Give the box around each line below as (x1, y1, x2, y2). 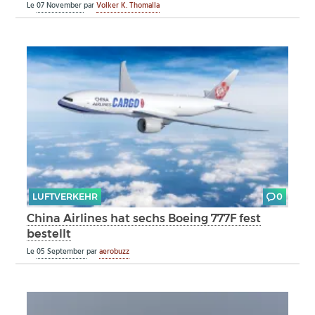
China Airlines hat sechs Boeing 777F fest (27, 210, 262, 225)
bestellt (27, 226, 72, 240)
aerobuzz (99, 245, 130, 258)
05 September (37, 245, 87, 258)
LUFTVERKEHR (32, 191, 98, 202)
